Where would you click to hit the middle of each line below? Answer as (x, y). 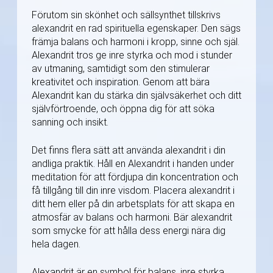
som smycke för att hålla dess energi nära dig (129, 231)
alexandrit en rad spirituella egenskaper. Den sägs (136, 29)
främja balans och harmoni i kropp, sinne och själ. (136, 42)
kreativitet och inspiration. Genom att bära (121, 82)
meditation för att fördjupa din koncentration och (135, 177)
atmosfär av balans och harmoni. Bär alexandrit (132, 218)
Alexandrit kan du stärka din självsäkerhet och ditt (136, 96)
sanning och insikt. (70, 122)
